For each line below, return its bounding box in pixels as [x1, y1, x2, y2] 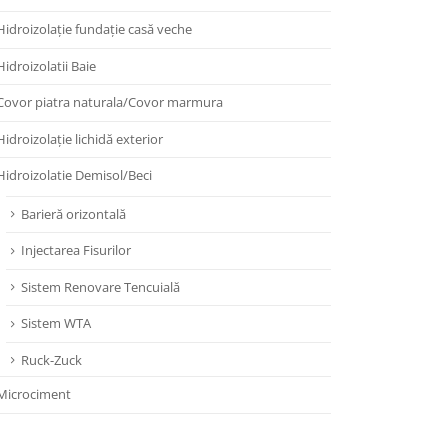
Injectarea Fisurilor [21, 241, 131, 260]
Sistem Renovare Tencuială [21, 277, 180, 296]
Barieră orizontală [21, 204, 126, 223]
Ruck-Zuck [21, 350, 82, 369]
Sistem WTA [21, 314, 91, 333]
